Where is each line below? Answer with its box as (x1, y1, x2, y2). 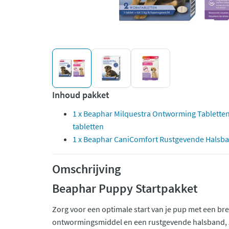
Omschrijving (52, 161, 121, 177)
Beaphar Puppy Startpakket (52, 180, 198, 196)
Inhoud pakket (52, 89, 109, 101)
